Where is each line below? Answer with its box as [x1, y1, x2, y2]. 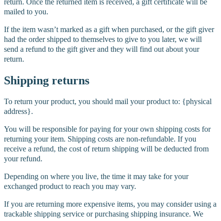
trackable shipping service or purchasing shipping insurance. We [4, 210, 203, 219]
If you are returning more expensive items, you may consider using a [4, 200, 217, 209]
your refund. [4, 154, 42, 163]
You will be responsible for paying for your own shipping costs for [4, 125, 211, 134]
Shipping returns [4, 74, 89, 87]
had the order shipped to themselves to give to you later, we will [4, 35, 202, 43]
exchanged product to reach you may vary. [4, 182, 136, 191]
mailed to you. [4, 7, 48, 16]
